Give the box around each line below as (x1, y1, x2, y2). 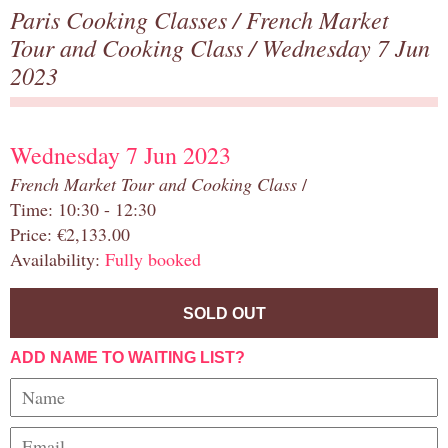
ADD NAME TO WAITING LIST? (10, 349, 245, 367)
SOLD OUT (182, 305, 266, 323)
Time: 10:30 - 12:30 (10, 197, 156, 222)
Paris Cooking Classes (10, 3, 233, 36)
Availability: (10, 247, 105, 272)
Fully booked (105, 247, 201, 272)
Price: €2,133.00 (10, 222, 130, 247)
